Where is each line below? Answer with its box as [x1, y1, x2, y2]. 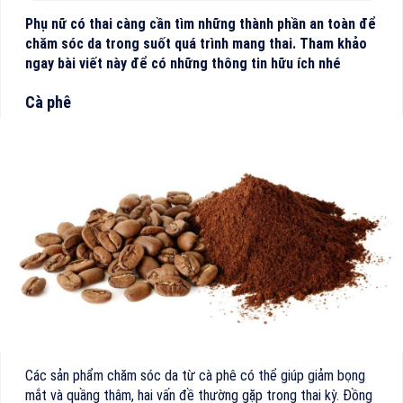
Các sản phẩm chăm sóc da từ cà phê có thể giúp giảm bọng [25, 366, 365, 384]
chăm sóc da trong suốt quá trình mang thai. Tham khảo [25, 35, 367, 53]
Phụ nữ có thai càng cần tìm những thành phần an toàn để [25, 15, 376, 33]
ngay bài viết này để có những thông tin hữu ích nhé [25, 55, 341, 73]
